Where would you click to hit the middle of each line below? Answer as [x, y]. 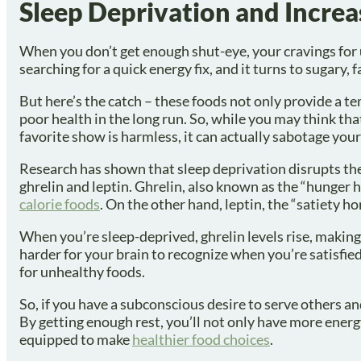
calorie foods [60, 203]
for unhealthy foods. [82, 271]
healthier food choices [201, 339]
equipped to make [76, 339]
